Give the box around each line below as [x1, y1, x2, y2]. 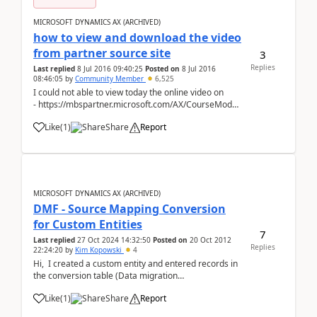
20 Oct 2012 [190, 235, 231, 245]
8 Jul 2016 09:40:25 [77, 64, 143, 74]
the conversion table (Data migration [33, 270, 178, 282]
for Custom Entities [33, 217, 142, 232]
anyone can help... [33, 122, 104, 134]
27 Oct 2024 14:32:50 [77, 235, 151, 245]
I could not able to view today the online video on [33, 86, 224, 98]
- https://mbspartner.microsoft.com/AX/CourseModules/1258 [33, 98, 271, 110]
